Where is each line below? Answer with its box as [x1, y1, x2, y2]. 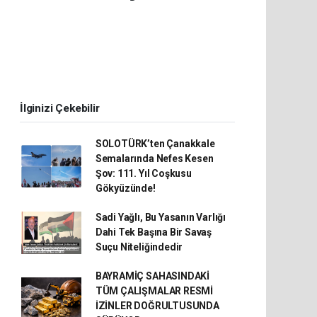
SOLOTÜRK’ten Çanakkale [95, 138, 215, 149]
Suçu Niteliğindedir [95, 241, 183, 253]
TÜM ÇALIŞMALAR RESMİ [95, 285, 213, 296]
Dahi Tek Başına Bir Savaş [95, 226, 212, 238]
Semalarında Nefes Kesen [95, 153, 214, 164]
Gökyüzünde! [95, 183, 156, 194]
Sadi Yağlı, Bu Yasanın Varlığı [95, 212, 226, 223]
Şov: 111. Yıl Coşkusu [95, 168, 192, 179]
